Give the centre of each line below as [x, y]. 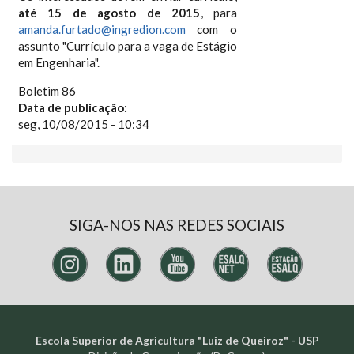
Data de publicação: [73, 107]
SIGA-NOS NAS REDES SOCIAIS [177, 225]
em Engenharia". [58, 62]
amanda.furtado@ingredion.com [102, 29]
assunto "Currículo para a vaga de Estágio [128, 46]
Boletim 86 [47, 91]
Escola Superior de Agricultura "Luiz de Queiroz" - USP [177, 340]
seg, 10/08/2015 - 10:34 [83, 124]
